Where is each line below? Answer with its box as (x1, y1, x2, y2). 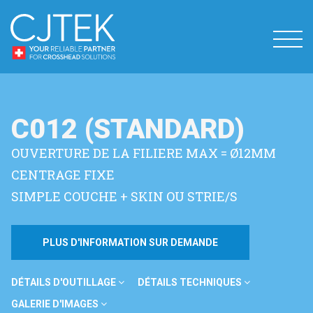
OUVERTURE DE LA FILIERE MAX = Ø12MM (11, 145, 276, 162)
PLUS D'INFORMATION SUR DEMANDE (43, 237, 218, 249)
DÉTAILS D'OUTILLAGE (11, 277, 118, 289)
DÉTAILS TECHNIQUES (138, 277, 244, 289)
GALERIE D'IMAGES (11, 298, 101, 310)
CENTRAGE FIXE (11, 166, 115, 184)
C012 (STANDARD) (11, 112, 245, 146)
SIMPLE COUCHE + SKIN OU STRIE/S (11, 188, 238, 205)
